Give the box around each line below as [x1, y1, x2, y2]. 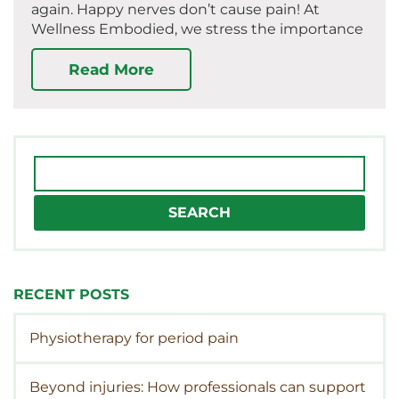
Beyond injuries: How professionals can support [29, 379, 366, 396]
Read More [69, 61, 154, 79]
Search [33, 156, 82, 174]
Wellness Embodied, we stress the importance [31, 20, 363, 38]
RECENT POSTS [13, 286, 129, 304]
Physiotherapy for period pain [29, 330, 239, 347]
